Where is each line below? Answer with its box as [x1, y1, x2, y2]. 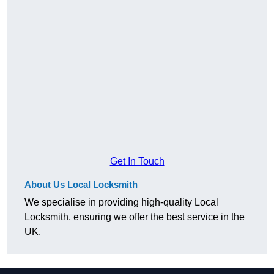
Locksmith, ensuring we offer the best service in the [24, 212, 245, 223]
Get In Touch [109, 156, 165, 167]
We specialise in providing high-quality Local [24, 197, 218, 208]
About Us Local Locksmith [24, 179, 138, 190]
